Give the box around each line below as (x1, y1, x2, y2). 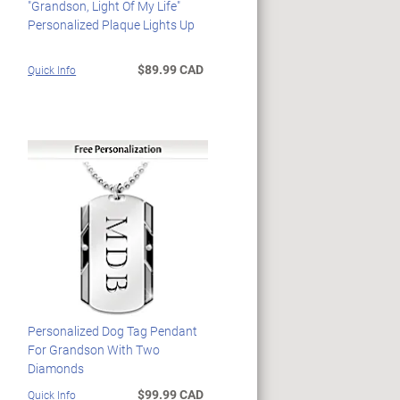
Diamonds (28, 360, 85, 378)
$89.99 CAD (137, 60, 204, 78)
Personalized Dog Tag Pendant (28, 322, 198, 340)
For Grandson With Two (28, 341, 161, 359)
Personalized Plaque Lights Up (28, 15, 196, 33)
